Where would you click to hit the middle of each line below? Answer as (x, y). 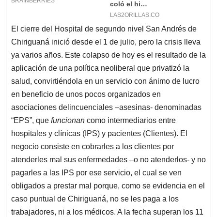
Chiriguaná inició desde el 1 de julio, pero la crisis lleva (106, 42)
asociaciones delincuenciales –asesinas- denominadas (106, 108)
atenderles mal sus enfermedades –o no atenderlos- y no (108, 160)
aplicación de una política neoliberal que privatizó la (100, 68)
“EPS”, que (31, 121)
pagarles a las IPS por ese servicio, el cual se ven (96, 173)
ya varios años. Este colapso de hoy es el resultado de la (108, 55)
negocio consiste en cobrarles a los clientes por (93, 147)
